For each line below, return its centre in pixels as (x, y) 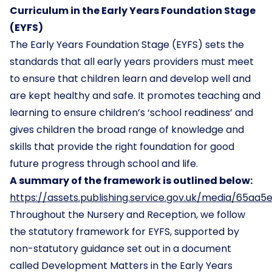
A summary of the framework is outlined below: (131, 181)
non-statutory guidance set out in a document (121, 249)
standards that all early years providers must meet (132, 62)
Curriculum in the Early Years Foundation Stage (133, 11)
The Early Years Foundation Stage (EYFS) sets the (127, 45)
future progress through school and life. (104, 164)
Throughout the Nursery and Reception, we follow (127, 215)
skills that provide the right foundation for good (122, 147)
